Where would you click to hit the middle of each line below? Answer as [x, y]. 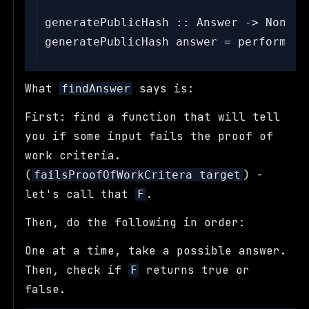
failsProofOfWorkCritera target [138, 175]
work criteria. [73, 156]
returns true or [195, 270]
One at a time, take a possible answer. [156, 250]
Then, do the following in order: [136, 222]
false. [46, 289]
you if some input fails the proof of [149, 137]
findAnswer [96, 89]
